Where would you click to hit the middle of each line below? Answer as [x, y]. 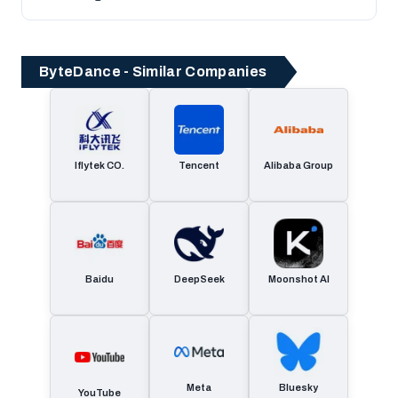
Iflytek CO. [99, 165]
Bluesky [298, 387]
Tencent [199, 165]
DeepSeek [199, 279]
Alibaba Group [298, 165]
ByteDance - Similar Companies [153, 72]
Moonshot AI [298, 279]
